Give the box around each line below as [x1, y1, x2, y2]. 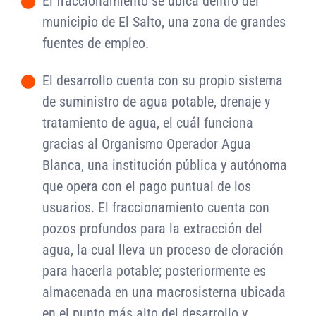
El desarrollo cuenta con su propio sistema [42, 72, 283, 90]
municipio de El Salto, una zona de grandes [42, 13, 286, 31]
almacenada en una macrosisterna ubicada [42, 284, 286, 301]
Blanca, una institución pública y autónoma [42, 157, 287, 174]
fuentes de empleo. [42, 35, 149, 52]
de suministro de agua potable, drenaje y [42, 93, 270, 111]
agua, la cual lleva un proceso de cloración [42, 241, 284, 259]
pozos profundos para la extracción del [42, 220, 262, 238]
